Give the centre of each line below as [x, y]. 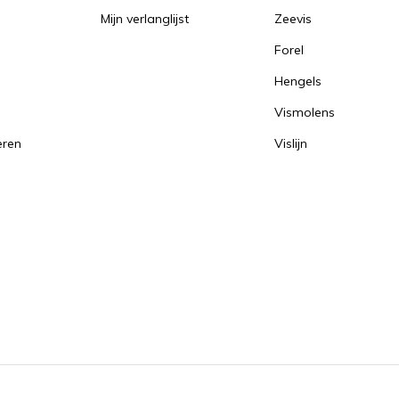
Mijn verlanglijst [144, 19]
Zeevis [293, 19]
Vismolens [304, 113]
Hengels [297, 81]
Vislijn [290, 144]
